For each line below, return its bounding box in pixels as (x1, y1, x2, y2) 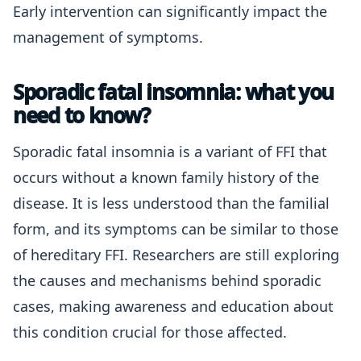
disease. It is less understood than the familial (13, 193, 330, 213)
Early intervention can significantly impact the (13, 2, 327, 21)
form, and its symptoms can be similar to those (13, 219, 338, 239)
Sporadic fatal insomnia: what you (13, 77, 334, 106)
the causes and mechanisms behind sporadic (13, 271, 322, 290)
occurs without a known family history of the (13, 168, 319, 187)
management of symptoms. (13, 27, 203, 47)
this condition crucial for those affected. (13, 322, 287, 342)
